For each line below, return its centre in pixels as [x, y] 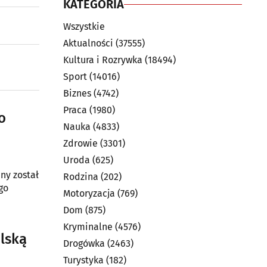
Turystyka [83, 260]
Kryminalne [88, 227]
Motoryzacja [89, 193]
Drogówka [84, 243]
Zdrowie [80, 143]
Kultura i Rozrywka [103, 60]
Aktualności [88, 43]
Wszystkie [84, 27]
